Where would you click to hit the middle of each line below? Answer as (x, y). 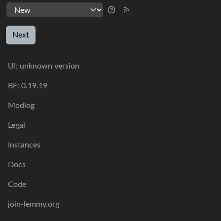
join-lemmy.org (34, 204)
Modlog (21, 106)
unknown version (50, 66)
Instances (24, 145)
